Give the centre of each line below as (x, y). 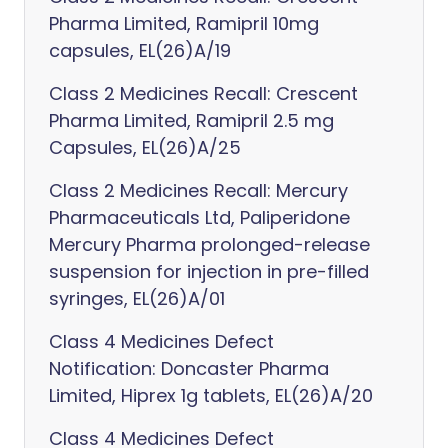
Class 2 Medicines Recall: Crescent (203, 93)
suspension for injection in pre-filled (209, 271)
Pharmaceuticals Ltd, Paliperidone (199, 217)
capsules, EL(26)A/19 (140, 50)
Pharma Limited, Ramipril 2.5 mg (191, 120)
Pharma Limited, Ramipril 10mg (184, 23)
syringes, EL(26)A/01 (137, 298)
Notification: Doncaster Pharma (189, 368)
